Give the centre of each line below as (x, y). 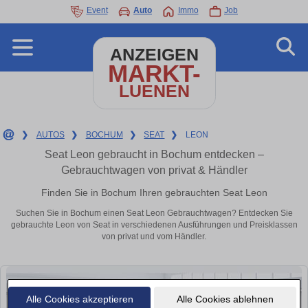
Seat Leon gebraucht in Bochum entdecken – (154, 154)
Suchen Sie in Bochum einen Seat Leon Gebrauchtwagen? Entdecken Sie (154, 213)
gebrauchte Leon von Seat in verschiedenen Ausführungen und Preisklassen (154, 225)
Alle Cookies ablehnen (225, 299)
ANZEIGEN (154, 55)
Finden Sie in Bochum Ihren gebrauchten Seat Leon (154, 192)
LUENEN (154, 91)
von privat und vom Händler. (154, 237)
